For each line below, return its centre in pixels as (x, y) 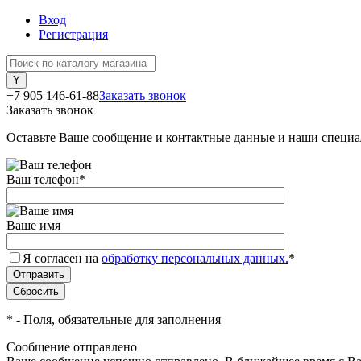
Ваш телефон (43, 179)
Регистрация (73, 34)
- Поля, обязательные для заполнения (117, 320)
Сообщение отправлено (72, 347)
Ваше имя (33, 225)
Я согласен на (62, 258)
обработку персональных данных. (195, 258)
